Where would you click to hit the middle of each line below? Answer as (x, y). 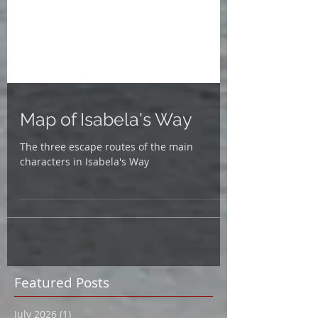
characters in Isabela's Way (84, 193)
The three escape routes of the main (106, 179)
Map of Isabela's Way (106, 151)
